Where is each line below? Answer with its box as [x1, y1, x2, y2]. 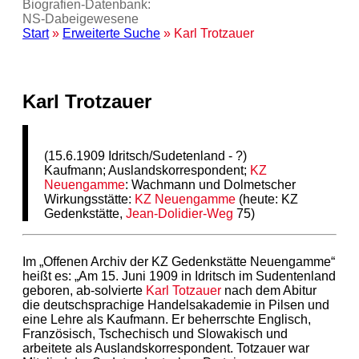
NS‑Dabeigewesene [22, 12, 139, 26]
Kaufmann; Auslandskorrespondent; [44, 163, 251, 177]
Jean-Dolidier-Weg [126, 206, 234, 220]
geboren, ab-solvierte [22, 283, 146, 297]
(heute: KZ [236, 192, 299, 206]
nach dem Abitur [221, 283, 317, 297]
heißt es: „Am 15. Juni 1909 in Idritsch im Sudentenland [22, 268, 336, 283]
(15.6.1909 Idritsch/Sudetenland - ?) [44, 148, 248, 163]
